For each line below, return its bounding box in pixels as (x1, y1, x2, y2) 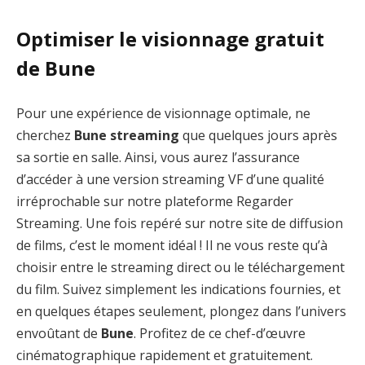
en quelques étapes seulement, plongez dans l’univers (16, 302, 346, 321)
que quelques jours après (179, 126, 337, 145)
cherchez (16, 126, 74, 145)
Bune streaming (74, 126, 179, 145)
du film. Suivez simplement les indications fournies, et (16, 280, 341, 299)
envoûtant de (16, 324, 101, 343)
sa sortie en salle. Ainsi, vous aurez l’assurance (16, 148, 300, 167)
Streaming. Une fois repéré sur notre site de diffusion (16, 214, 343, 233)
